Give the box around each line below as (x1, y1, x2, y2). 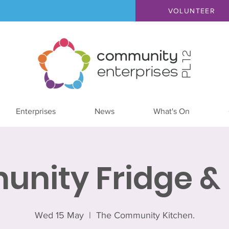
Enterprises (15, 107, 56, 116)
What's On (153, 107, 190, 116)
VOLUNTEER (168, 7, 216, 15)
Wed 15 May (34, 210, 84, 220)
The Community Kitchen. (96, 210, 195, 220)
